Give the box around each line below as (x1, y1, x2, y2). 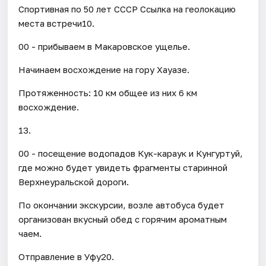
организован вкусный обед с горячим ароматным (18, 213, 227, 224)
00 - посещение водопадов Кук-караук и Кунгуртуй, (18, 147, 243, 159)
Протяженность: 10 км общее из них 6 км (18, 87, 198, 98)
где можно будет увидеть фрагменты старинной (18, 161, 228, 173)
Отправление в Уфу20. (18, 251, 115, 262)
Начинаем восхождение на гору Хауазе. (18, 64, 190, 75)
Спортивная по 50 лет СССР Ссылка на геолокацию (18, 3, 236, 14)
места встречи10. (18, 17, 95, 28)
